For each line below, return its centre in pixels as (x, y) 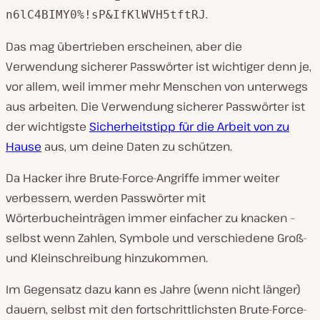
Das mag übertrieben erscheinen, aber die (124, 46)
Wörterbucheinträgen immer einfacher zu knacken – (150, 218)
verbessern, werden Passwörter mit (106, 198)
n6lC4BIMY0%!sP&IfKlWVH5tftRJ (106, 15)
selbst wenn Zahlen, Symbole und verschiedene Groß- (156, 238)
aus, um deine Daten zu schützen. (137, 146)
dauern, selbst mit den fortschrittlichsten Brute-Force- (156, 309)
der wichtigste (47, 126)
